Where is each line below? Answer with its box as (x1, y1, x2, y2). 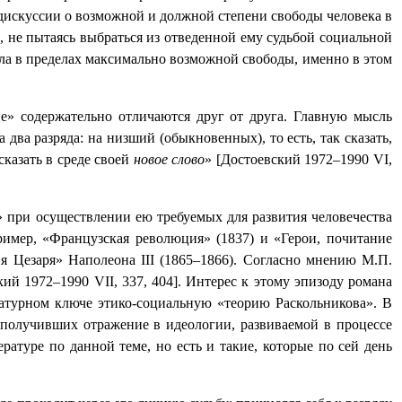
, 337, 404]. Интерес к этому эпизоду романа (113, 274, 393, 289)
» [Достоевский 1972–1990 (205, 152, 374, 167)
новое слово (133, 152, 205, 167)
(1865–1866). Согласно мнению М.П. (160, 252, 393, 267)
